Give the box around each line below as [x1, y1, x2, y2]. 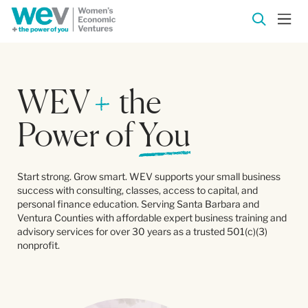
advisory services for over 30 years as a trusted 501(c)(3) [17, 225, 267, 237]
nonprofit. [17, 239, 60, 251]
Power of [17, 114, 139, 154]
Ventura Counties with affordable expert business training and [17, 212, 287, 223]
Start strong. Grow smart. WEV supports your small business [17, 170, 280, 182]
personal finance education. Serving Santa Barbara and [17, 198, 259, 210]
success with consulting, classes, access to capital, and [17, 184, 258, 196]
